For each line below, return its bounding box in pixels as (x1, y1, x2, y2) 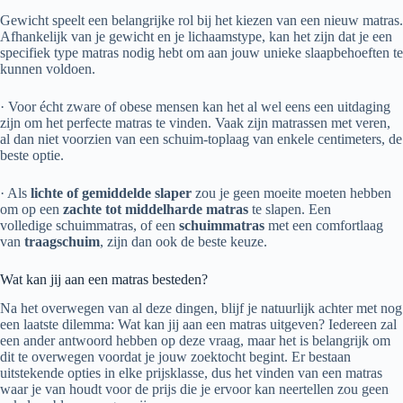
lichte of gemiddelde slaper (31, 184, 192, 201)
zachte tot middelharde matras (63, 201, 248, 217)
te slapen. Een (248, 201, 331, 217)
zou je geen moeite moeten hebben (192, 184, 391, 201)
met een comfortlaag (264, 217, 383, 233)
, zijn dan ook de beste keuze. (100, 233, 267, 249)
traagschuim (24, 233, 100, 249)
